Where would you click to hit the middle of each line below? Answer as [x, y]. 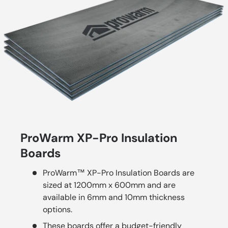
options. [58, 209]
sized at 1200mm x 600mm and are [109, 185]
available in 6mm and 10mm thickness [114, 197]
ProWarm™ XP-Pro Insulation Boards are [119, 173]
